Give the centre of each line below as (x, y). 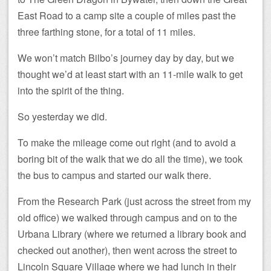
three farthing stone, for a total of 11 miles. (106, 32)
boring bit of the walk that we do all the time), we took (130, 159)
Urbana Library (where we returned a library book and (132, 234)
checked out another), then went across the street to (127, 250)
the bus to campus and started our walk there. (114, 175)
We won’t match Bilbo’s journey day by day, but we (126, 58)
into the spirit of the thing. (71, 91)
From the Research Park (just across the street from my (134, 201)
